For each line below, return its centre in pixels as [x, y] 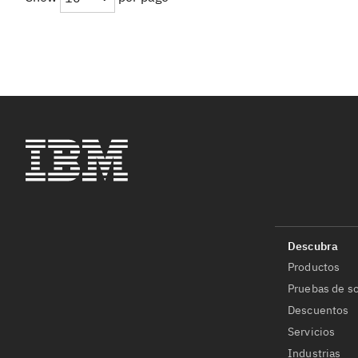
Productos [314, 267]
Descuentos [318, 310]
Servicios [312, 332]
